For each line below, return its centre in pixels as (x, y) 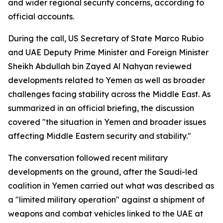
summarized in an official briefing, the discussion (101, 108)
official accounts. (41, 16)
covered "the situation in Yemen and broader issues (107, 122)
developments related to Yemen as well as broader (107, 80)
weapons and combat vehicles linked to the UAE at (106, 214)
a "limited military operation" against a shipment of (106, 200)
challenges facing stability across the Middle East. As (109, 94)
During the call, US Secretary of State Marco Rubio (106, 38)
